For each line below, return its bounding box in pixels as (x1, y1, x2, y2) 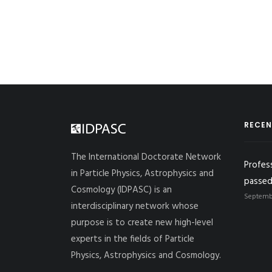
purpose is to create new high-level (71, 216, 213, 230)
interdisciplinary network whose (71, 199, 199, 214)
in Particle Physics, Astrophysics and (71, 166, 214, 181)
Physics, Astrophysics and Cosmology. (71, 248, 221, 263)
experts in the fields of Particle (71, 232, 194, 246)
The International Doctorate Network (71, 150, 221, 165)
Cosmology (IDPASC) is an (71, 183, 172, 197)
